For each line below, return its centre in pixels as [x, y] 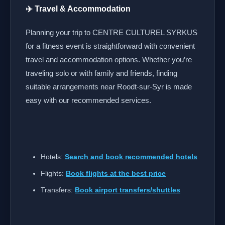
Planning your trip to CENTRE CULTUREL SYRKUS [111, 32]
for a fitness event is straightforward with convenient [110, 46]
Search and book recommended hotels [131, 157]
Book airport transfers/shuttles [128, 190]
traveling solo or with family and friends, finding [101, 73]
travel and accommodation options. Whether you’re [109, 60]
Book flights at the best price [116, 173]
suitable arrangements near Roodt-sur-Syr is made [109, 87]
